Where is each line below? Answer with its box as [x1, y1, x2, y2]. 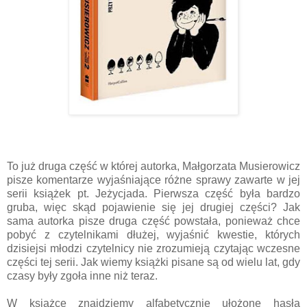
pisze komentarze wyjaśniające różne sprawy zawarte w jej [7, 174, 300, 186]
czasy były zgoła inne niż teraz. [7, 270, 158, 282]
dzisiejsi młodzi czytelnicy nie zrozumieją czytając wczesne [7, 243, 300, 255]
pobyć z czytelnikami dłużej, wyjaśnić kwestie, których [7, 229, 300, 241]
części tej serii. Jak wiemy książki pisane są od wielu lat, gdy [7, 256, 300, 269]
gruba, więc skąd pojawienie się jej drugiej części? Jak [7, 201, 300, 214]
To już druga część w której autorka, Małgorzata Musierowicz [7, 160, 300, 173]
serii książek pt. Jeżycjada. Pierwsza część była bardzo [7, 188, 300, 200]
